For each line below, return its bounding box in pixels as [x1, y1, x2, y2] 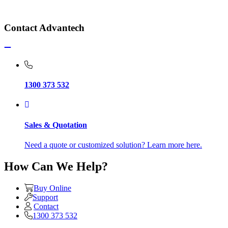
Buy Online [34, 183, 71, 192]
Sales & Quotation [24, 120, 87, 129]
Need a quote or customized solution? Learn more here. [24, 140, 202, 149]
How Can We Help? [4, 159, 108, 173]
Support [33, 192, 58, 202]
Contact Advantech [4, 22, 84, 33]
